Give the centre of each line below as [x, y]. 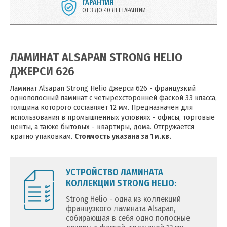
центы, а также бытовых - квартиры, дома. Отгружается [102, 127]
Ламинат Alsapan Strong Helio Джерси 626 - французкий [103, 88]
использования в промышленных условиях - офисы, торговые [112, 117]
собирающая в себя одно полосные [128, 218]
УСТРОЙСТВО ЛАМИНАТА [115, 172]
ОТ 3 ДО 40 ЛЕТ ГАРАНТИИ [114, 10]
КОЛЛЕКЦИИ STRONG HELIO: [121, 183]
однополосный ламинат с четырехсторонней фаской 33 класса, [113, 98]
